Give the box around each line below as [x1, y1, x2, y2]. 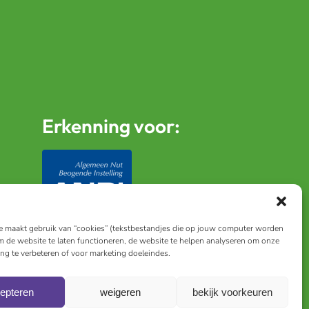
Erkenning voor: [42, 114, 180, 139]
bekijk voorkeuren [192, 286, 272, 298]
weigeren [100, 286, 141, 298]
